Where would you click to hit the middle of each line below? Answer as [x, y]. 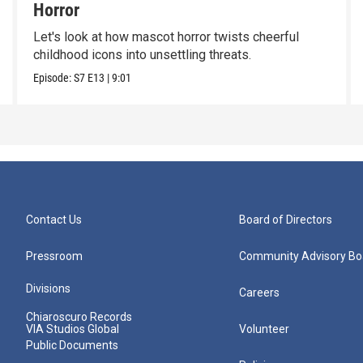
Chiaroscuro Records [79, 316]
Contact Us [54, 219]
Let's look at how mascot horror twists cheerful [166, 36]
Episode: [53, 77]
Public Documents [72, 345]
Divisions [48, 288]
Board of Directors [286, 219]
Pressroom [54, 256]
